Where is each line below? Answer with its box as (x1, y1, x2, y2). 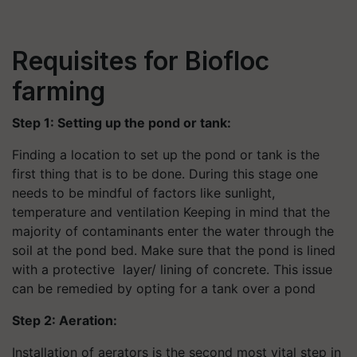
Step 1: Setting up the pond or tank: (12, 114, 231, 131)
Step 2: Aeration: (12, 312, 117, 328)
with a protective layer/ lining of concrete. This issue (12, 261, 332, 277)
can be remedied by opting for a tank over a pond (12, 280, 316, 296)
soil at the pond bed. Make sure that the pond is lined (12, 241, 335, 258)
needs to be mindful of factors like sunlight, (12, 184, 275, 201)
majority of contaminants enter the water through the (12, 222, 334, 239)
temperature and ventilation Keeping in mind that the (12, 203, 330, 220)
